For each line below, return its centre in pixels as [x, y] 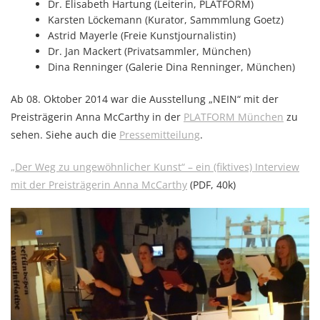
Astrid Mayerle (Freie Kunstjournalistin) [142, 35]
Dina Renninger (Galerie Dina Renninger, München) [172, 66]
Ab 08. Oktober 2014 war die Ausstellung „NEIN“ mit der [145, 99]
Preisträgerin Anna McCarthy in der [97, 116]
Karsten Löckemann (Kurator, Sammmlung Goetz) [166, 19]
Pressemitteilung [160, 134]
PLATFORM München [234, 116]
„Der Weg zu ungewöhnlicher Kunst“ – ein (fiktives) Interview [155, 166]
